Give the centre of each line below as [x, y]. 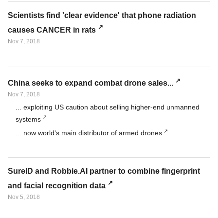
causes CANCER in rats [52, 30]
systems [28, 119]
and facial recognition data [57, 185]
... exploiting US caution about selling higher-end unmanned [108, 107]
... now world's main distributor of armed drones [89, 133]
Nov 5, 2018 [24, 197]
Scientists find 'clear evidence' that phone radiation [102, 16]
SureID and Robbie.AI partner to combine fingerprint [104, 171]
